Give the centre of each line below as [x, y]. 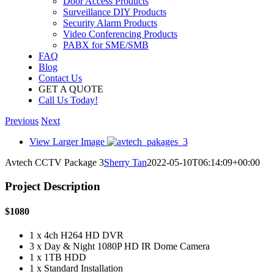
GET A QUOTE [71, 89]
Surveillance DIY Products [115, 12]
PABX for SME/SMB [106, 45]
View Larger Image [67, 142]
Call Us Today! [68, 100]
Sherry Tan [125, 162]
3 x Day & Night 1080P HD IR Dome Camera [120, 246]
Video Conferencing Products [120, 34]
